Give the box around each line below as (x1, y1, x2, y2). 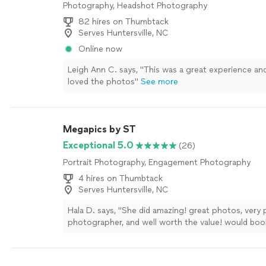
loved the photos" (68, 77, 138, 87)
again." (68, 229, 94, 239)
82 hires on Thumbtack (78, 17, 169, 27)
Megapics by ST (63, 123, 136, 135)
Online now (78, 44, 122, 54)
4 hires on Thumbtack (78, 173, 163, 183)
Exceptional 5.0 (63, 140, 134, 151)
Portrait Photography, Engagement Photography (63, 157, 251, 167)
